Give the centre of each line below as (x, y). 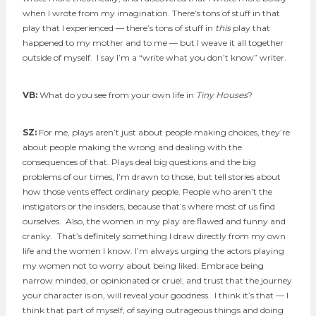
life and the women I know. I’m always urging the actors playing (153, 250)
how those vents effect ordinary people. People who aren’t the (147, 191)
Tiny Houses (222, 95)
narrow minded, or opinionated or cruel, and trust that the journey (157, 280)
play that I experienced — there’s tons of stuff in (119, 28)
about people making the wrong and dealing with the (132, 147)
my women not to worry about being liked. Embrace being (143, 265)
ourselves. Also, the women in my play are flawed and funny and (154, 221)
